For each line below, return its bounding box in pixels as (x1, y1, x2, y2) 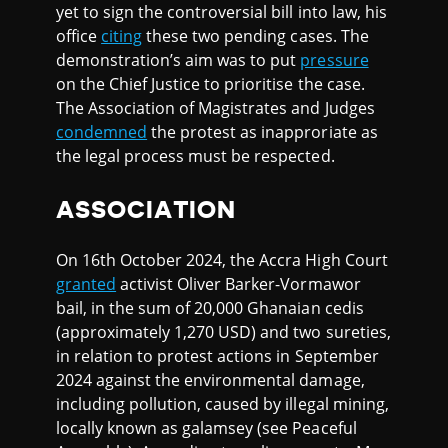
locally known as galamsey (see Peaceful (56, 417, 357, 440)
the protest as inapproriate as (147, 120, 378, 143)
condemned (56, 120, 148, 143)
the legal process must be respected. (56, 144, 335, 167)
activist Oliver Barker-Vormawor (116, 273, 361, 296)
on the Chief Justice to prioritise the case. (56, 72, 365, 95)
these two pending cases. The (142, 24, 369, 47)
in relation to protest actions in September (56, 345, 379, 368)
